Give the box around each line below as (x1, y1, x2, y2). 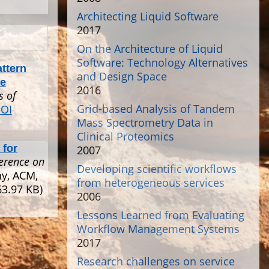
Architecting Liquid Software (77, 9, 219, 23)
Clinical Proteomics (77, 129, 174, 144)
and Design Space (77, 69, 167, 83)
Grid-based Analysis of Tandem (77, 101, 235, 116)
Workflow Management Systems (77, 222, 240, 236)
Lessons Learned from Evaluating (77, 208, 244, 222)
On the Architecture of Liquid (77, 41, 223, 56)
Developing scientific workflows (77, 162, 237, 176)
